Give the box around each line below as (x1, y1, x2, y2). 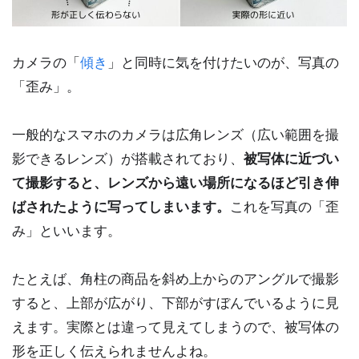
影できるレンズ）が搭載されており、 (12, 151, 244, 167)
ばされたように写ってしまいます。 (12, 199, 230, 215)
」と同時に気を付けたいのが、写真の (107, 54, 339, 71)
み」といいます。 (12, 223, 121, 239)
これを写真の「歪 (230, 199, 339, 215)
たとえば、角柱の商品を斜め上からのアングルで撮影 (12, 271, 339, 287)
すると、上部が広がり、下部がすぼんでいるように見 (12, 295, 339, 311)
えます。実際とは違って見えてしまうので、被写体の (12, 319, 339, 335)
